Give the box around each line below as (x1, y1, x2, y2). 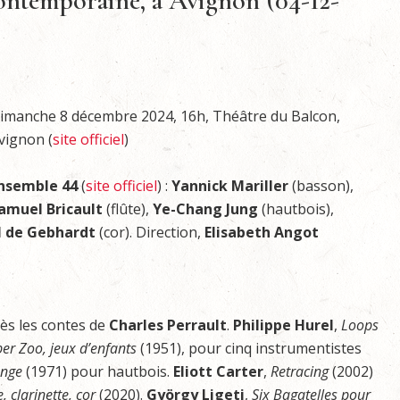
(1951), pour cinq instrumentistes (137, 338, 362, 358)
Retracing (271, 362, 332, 381)
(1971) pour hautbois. (22, 362, 173, 381)
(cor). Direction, (99, 222, 201, 242)
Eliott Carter (173, 362, 263, 381)
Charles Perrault (109, 315, 227, 335)
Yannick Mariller (168, 176, 292, 196)
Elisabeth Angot (201, 222, 319, 242)
